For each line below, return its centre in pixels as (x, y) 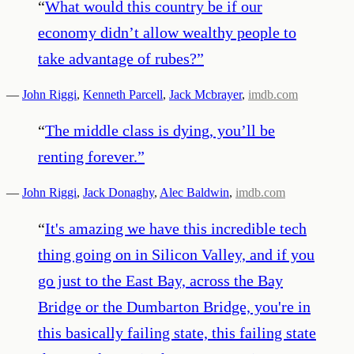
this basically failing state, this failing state (177, 332)
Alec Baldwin (194, 192)
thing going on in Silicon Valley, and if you (176, 254)
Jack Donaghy (119, 192)
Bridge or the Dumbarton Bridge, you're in (174, 306)
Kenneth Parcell (123, 94)
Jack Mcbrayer (205, 94)
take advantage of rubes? (117, 58)
